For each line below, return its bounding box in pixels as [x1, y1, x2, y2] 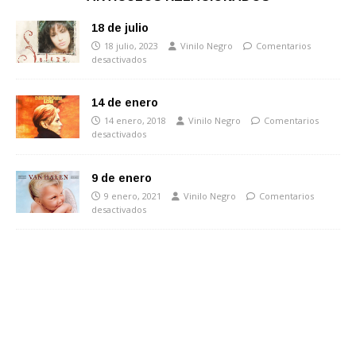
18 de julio [91, 21, 149, 34]
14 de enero [91, 96, 158, 110]
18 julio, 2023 [104, 39, 158, 52]
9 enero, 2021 [104, 189, 161, 202]
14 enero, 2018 [104, 114, 166, 127]
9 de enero [91, 171, 152, 184]
